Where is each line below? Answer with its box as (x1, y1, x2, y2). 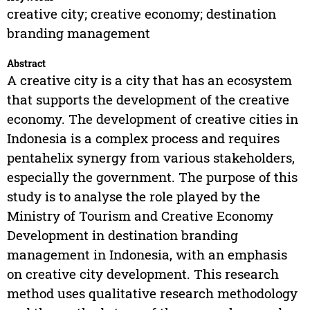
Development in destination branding (6, 226, 238, 244)
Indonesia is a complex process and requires (6, 129, 280, 147)
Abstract (6, 56, 46, 70)
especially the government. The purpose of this (6, 167, 298, 185)
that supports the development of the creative (6, 90, 289, 108)
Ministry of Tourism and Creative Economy (6, 206, 273, 224)
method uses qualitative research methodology (6, 284, 298, 302)
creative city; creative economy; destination (6, 4, 276, 22)
